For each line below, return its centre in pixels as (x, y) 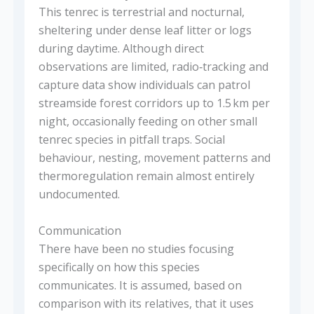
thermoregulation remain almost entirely (146, 176)
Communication (80, 231)
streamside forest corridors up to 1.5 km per (154, 103)
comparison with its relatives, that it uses (146, 304)
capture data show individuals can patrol (144, 85)
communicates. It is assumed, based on (140, 286)
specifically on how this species (119, 267)
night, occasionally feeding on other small (148, 122)
